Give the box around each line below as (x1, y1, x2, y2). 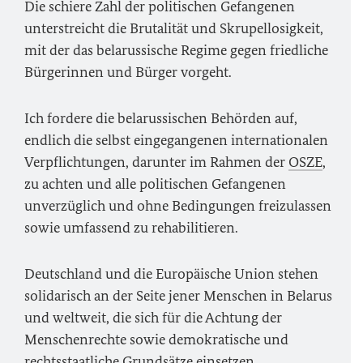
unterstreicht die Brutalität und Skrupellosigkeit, (24, 19, 323, 37)
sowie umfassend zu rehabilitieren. (24, 219, 238, 237)
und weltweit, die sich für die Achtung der (24, 309, 282, 327)
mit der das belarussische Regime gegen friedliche (24, 41, 328, 59)
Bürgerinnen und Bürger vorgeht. (24, 63, 232, 81)
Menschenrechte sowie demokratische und (24, 331, 288, 348)
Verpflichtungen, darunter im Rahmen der (24, 153, 288, 171)
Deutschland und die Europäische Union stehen (24, 265, 318, 283)
